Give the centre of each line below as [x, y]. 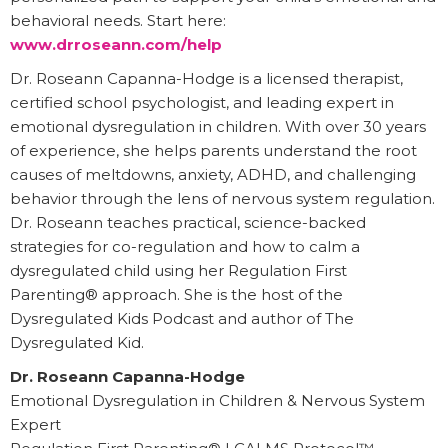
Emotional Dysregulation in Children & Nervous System [217, 401]
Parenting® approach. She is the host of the [176, 295]
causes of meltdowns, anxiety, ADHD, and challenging [213, 175]
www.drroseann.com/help [116, 45]
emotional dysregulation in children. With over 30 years [218, 127]
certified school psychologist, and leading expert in [202, 103]
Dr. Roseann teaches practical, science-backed [188, 223]
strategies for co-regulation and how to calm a [185, 247]
